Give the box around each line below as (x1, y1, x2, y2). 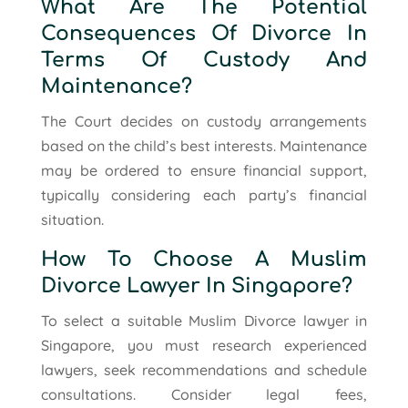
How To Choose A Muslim (40, 248, 368, 270)
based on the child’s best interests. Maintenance (40, 136, 368, 155)
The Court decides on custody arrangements (40, 111, 368, 130)
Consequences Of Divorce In (40, 22, 368, 45)
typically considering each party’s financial (40, 185, 368, 204)
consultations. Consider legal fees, (40, 384, 368, 403)
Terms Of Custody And (40, 48, 368, 71)
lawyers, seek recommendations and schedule (40, 360, 368, 379)
